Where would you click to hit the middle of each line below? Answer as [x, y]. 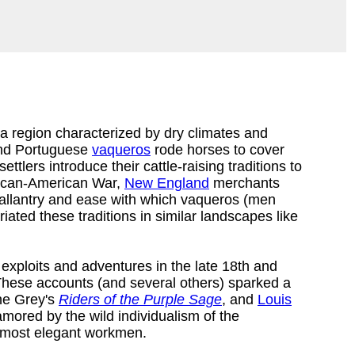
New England [167, 183]
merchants [244, 183]
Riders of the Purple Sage [140, 299]
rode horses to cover [218, 149]
